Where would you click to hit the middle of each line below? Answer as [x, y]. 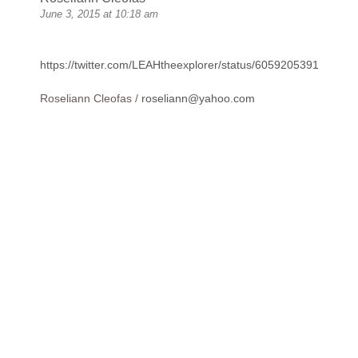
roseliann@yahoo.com [198, 99]
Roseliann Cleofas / [91, 99]
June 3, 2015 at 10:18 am [99, 14]
